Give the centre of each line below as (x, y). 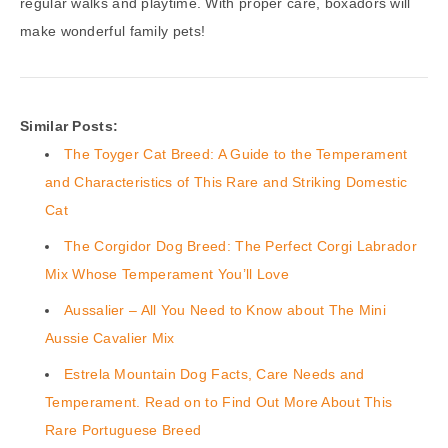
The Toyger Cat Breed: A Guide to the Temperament (236, 154)
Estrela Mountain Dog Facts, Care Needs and (214, 374)
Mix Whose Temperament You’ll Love (167, 274)
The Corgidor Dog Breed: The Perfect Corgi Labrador (240, 246)
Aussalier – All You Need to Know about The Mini (225, 310)
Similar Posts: (69, 126)
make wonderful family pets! (113, 31)
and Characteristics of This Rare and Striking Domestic (226, 182)
